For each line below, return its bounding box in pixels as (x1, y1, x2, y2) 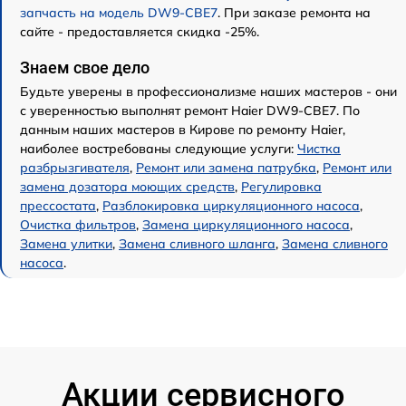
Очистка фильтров (20, 216, 136, 233)
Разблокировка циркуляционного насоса (102, 197, 360, 214)
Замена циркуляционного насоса (142, 216, 350, 233)
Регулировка (241, 178, 322, 195)
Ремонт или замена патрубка (136, 159, 316, 176)
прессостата (20, 197, 96, 214)
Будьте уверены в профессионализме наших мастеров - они (20, 82, 397, 100)
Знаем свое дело (20, 57, 150, 77)
